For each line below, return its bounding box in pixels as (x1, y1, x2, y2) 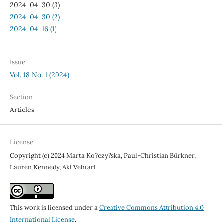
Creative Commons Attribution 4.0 (99, 203, 204, 212)
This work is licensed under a (9, 203, 99, 212)
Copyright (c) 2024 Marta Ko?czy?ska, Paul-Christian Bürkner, (9, 151, 196, 160)
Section (9, 93, 33, 102)
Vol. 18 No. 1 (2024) (9, 70, 69, 80)
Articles (9, 105, 34, 114)
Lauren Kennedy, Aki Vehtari (9, 163, 96, 172)
